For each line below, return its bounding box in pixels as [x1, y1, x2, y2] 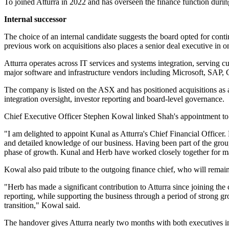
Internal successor [4, 15, 66, 24]
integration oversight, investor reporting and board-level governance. [4, 95, 224, 104]
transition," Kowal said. [4, 201, 80, 210]
